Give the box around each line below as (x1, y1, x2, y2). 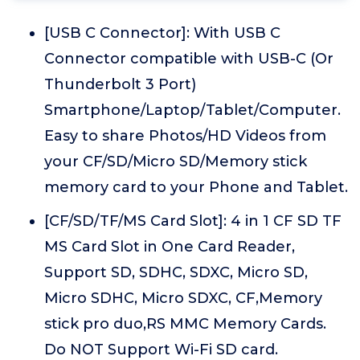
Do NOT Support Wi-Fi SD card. (44, 341, 278, 358)
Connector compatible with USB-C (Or (44, 50, 333, 67)
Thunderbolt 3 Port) (44, 76, 196, 93)
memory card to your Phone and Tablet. (44, 178, 348, 196)
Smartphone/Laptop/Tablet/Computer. (44, 101, 341, 119)
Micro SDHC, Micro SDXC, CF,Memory (44, 289, 322, 307)
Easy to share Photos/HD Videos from (44, 127, 326, 145)
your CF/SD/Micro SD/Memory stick (44, 153, 307, 170)
